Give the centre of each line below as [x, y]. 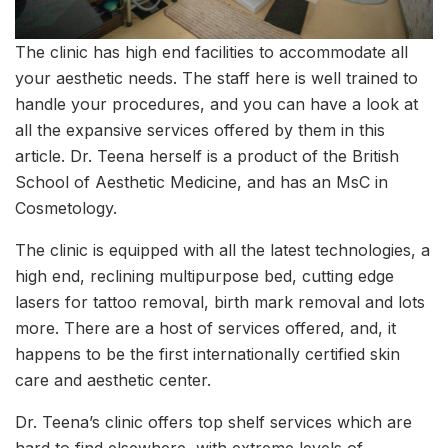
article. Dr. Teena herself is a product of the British [207, 155]
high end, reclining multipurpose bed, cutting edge [204, 275]
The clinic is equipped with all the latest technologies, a [222, 249]
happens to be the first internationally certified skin [207, 353]
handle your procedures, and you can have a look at [216, 103]
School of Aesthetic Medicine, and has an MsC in [201, 181]
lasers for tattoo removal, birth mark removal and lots [220, 301]
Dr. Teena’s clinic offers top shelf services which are [213, 421]
